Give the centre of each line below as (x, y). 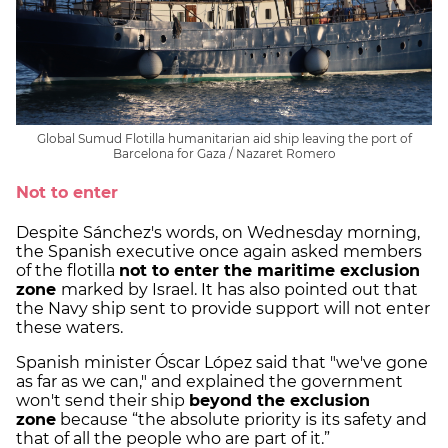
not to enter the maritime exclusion (269, 270)
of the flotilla (67, 270)
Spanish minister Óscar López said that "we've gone (222, 362)
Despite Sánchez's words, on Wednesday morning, (218, 232)
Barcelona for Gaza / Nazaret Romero (224, 154)
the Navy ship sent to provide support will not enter (223, 308)
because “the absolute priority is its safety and (241, 419)
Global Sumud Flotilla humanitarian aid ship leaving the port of (224, 139)
